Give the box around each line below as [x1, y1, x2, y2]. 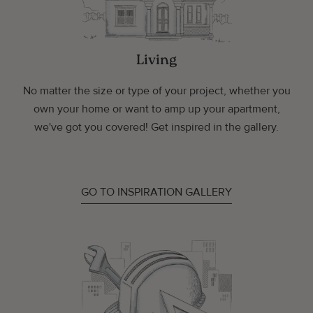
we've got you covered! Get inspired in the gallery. [34, 119, 279, 134]
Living [136, 53, 177, 68]
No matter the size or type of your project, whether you [22, 83, 291, 98]
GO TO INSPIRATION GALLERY [81, 184, 232, 199]
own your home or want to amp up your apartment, [33, 101, 280, 116]
